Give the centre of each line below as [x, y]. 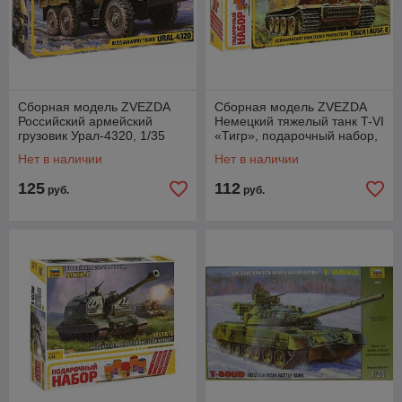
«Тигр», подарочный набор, [296, 135]
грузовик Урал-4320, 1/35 [92, 135]
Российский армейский [85, 121]
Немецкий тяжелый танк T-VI [299, 121]
